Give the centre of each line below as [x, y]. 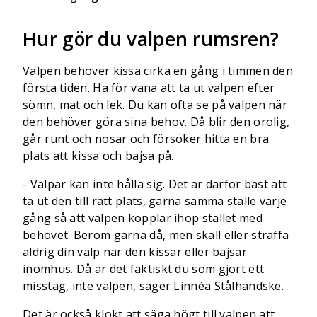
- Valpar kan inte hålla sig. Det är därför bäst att [155, 184]
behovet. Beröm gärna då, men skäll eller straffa [156, 235]
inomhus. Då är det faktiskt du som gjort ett [144, 269]
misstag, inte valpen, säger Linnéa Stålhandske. [154, 286]
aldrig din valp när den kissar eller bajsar [135, 252]
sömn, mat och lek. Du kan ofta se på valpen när [155, 105]
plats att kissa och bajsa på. [98, 156]
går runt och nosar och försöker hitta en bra [146, 139]
